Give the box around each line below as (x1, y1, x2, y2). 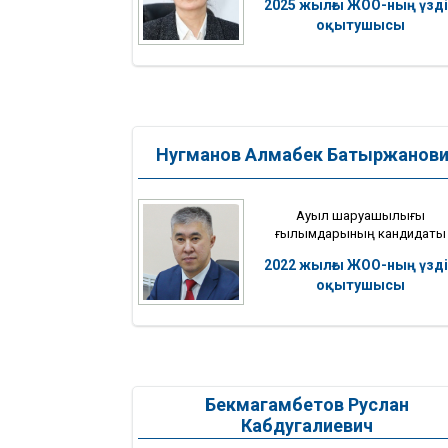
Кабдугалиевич (241, 414, 373, 436)
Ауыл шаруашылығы (295, 207, 425, 223)
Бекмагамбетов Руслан (205, 393, 409, 415)
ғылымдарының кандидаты (274, 225, 446, 241)
